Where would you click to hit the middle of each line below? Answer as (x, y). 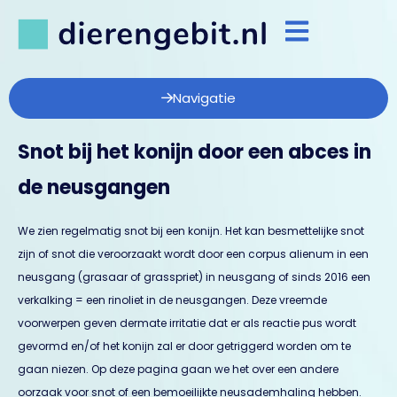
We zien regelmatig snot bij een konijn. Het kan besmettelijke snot (191, 231)
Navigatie (204, 98)
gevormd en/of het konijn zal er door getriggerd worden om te (184, 346)
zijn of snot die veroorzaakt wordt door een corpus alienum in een (193, 254)
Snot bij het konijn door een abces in (195, 152)
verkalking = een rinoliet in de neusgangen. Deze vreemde (172, 300)
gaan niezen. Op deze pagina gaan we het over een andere (178, 369)
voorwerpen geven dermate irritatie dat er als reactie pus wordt (187, 323)
